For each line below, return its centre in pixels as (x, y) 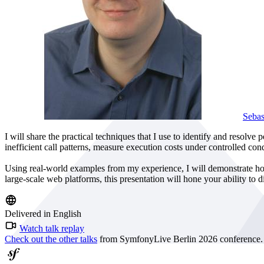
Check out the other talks (51, 239)
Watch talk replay (52, 229)
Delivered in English (43, 214)
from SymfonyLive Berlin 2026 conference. (180, 239)
